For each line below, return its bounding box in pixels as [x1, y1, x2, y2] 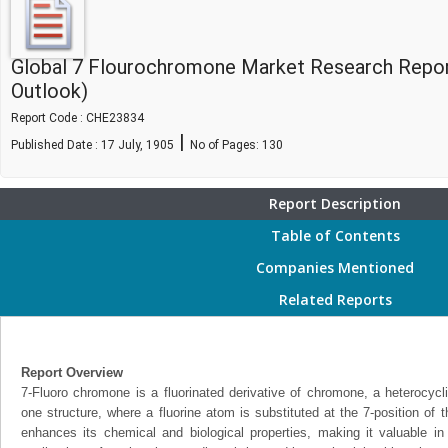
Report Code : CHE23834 [11, 111, 144, 125]
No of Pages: [190, 138, 262, 152]
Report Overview [21, 365, 123, 380]
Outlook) [11, 79, 88, 103]
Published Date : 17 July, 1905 [11, 138, 174, 152]
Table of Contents [270, 226, 400, 245]
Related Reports [278, 290, 392, 309]
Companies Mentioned [256, 258, 414, 277]
